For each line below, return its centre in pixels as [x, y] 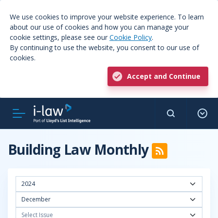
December [36, 199]
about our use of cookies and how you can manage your [99, 27]
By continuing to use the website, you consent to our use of [104, 47]
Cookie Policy [131, 37]
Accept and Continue [164, 76]
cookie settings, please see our [60, 37]
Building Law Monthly [80, 149]
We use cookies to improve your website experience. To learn [107, 17]
